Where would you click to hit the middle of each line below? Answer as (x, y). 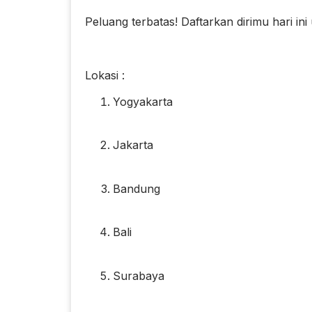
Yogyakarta (143, 102)
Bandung (136, 188)
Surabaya (139, 275)
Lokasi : (105, 75)
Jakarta (133, 145)
